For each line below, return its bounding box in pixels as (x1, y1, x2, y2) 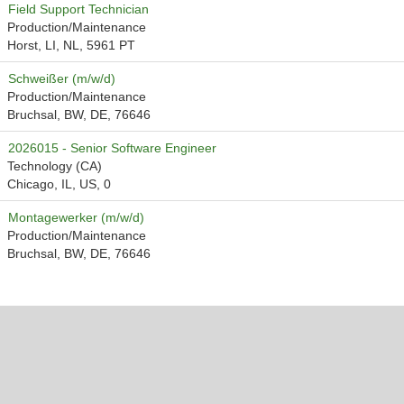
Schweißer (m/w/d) (8, 71, 115, 86)
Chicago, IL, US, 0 (7, 177, 111, 191)
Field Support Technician (8, 2, 149, 16)
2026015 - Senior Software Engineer (8, 141, 216, 155)
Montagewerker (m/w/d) (8, 210, 144, 225)
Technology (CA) (7, 159, 102, 173)
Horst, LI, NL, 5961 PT (7, 38, 135, 52)
